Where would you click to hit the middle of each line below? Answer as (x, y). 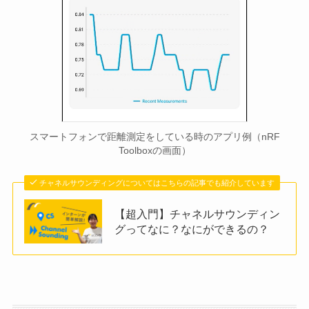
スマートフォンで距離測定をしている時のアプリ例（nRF (154, 137)
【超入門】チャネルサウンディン (198, 213)
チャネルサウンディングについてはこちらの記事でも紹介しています (157, 183)
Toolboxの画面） (154, 151)
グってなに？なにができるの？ (192, 229)
